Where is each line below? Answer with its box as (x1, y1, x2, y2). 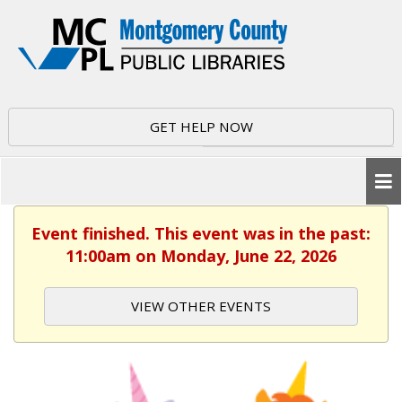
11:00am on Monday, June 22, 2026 (66, 245, 336, 267)
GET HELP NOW (149, 118, 253, 135)
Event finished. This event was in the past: (31, 223, 371, 244)
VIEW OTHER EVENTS (131, 297, 271, 315)
